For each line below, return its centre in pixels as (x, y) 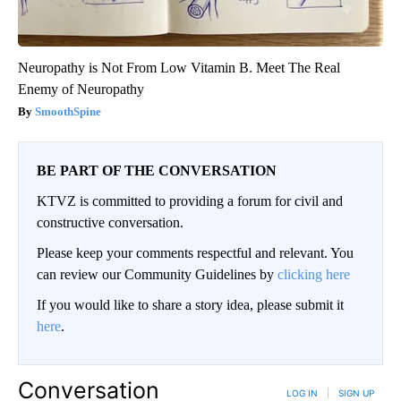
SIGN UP (356, 392)
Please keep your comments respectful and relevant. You (195, 252)
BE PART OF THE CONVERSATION (157, 170)
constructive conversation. (110, 222)
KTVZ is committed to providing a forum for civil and (190, 200)
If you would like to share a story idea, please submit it (190, 304)
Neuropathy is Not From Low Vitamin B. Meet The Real (179, 67)
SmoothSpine (68, 111)
